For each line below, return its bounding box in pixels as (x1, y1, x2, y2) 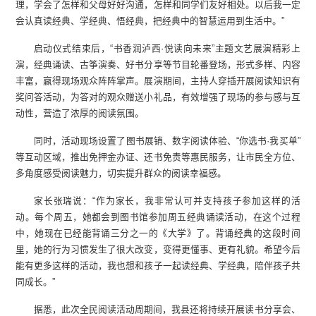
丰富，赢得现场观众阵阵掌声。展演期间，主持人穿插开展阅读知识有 (16, 75, 300, 86)
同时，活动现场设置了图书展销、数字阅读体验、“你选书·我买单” (33, 135, 300, 146)
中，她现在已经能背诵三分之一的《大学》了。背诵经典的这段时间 (16, 227, 300, 238)
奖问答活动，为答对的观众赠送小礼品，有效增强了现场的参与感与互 (16, 91, 300, 102)
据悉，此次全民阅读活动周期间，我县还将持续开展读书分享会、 (33, 303, 300, 315)
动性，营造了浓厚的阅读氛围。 (16, 107, 145, 119)
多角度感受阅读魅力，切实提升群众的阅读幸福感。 (16, 167, 227, 178)
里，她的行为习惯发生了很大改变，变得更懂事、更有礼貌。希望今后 (16, 243, 300, 255)
